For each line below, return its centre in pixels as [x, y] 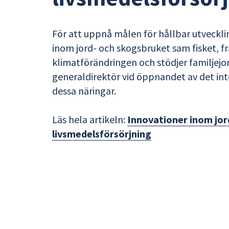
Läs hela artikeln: [90, 119]
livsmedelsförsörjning [102, 133]
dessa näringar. [84, 90]
